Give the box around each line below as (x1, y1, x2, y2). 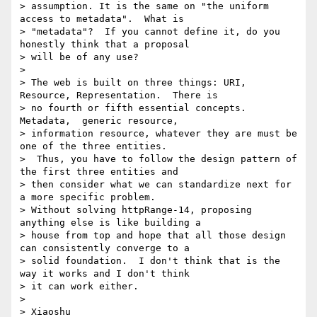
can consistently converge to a (20, 243, 190, 254)
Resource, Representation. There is (20, 90, 218, 101)
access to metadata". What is (20, 13, 184, 25)
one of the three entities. (20, 141, 167, 152)
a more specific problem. (20, 192, 156, 203)
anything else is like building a (20, 217, 201, 229)
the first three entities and (20, 166, 178, 178)
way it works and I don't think (20, 268, 190, 279)
